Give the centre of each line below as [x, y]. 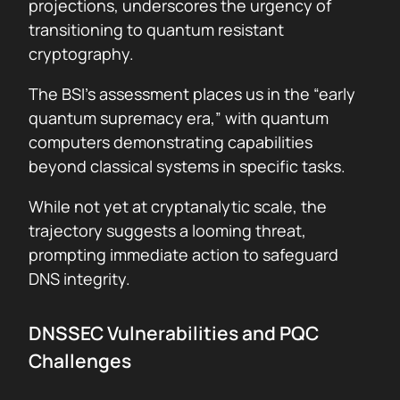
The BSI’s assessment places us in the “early [192, 94]
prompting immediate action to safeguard [183, 254]
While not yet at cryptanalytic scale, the [178, 206]
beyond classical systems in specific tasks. [187, 166]
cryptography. [81, 54]
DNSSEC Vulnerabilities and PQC [174, 333]
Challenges [80, 361]
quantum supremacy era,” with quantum [179, 118]
